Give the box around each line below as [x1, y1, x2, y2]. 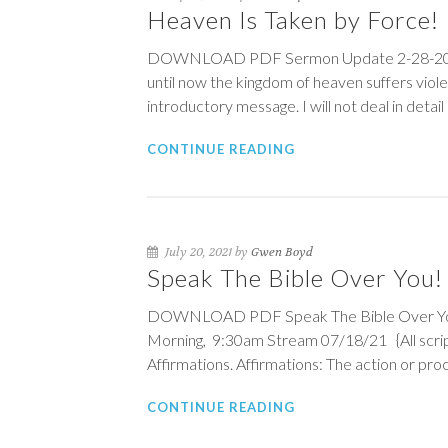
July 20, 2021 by [162, 244, 251, 260]
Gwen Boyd [251, 244, 313, 260]
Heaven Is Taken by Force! [147, 5, 439, 34]
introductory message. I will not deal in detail [147, 96, 444, 115]
